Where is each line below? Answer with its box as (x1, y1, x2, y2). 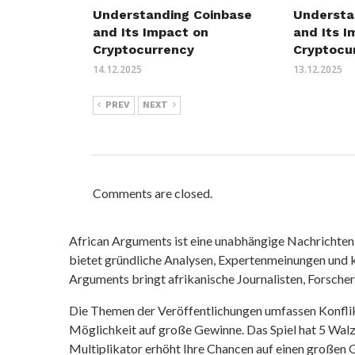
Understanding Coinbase (93, 6, 252, 22)
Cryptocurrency (93, 41, 194, 57)
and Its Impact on (93, 24, 208, 40)
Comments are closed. (93, 185, 212, 200)
